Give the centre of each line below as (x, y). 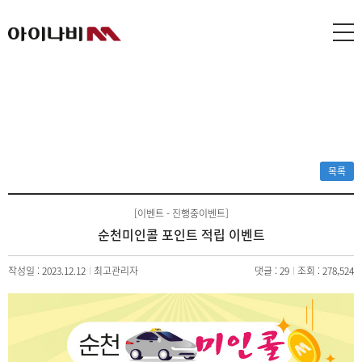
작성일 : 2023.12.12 (47, 271)
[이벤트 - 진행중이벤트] (181, 213)
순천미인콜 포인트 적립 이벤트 (181, 234)
